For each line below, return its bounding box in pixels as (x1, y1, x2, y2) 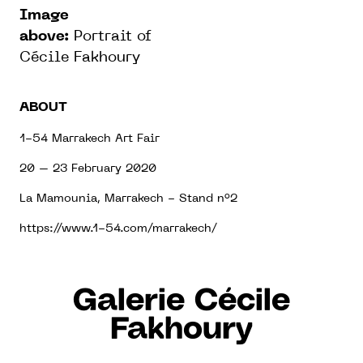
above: (19, 29, 69, 44)
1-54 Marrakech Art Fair (19, 133, 164, 144)
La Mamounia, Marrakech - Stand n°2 (19, 193, 237, 204)
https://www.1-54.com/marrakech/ (19, 223, 217, 234)
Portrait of (69, 29, 152, 44)
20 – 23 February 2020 (19, 163, 156, 174)
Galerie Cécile (73, 286, 290, 317)
